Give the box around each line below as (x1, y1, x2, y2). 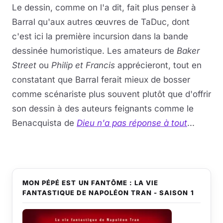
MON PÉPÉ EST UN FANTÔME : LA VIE (22, 179, 159, 187)
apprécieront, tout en (115, 60, 202, 71)
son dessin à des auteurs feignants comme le (12, 104, 194, 114)
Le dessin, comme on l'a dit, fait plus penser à (12, 2, 196, 13)
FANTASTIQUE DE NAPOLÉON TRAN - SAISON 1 (22, 189, 194, 197)
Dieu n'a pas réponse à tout (77, 118, 187, 128)
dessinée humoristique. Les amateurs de (12, 46, 177, 56)
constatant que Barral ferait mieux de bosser (12, 75, 190, 85)
